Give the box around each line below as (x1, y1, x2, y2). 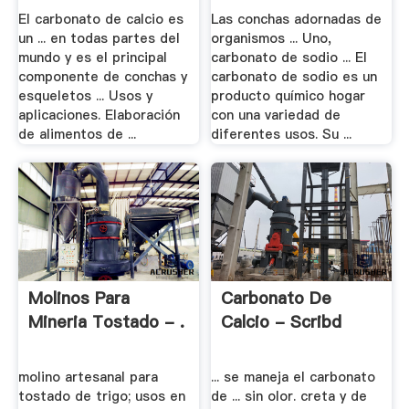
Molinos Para (27, 286, 130, 309)
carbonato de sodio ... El (211, 48, 368, 68)
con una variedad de (211, 106, 341, 125)
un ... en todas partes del (17, 29, 180, 48)
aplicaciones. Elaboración (17, 106, 180, 125)
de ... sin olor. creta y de (211, 387, 368, 406)
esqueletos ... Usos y (17, 87, 152, 106)
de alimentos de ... (17, 125, 136, 144)
